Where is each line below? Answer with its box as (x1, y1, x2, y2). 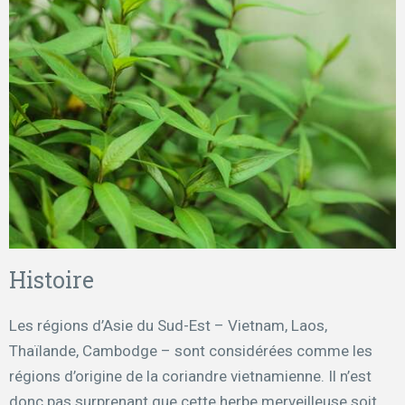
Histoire (9, 265, 94, 296)
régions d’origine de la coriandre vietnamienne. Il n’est (9, 367, 372, 386)
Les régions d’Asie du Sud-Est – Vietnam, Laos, (9, 316, 327, 335)
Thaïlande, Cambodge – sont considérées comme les (9, 342, 372, 361)
